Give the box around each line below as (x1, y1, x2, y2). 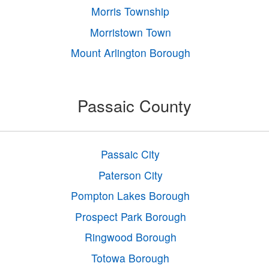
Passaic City (101, 147, 160, 162)
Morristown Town (89, 24, 171, 40)
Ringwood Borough (84, 229, 177, 245)
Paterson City (98, 167, 163, 183)
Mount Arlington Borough (70, 45, 190, 61)
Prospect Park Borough (74, 208, 186, 224)
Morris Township (91, 4, 170, 19)
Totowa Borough (91, 250, 170, 265)
